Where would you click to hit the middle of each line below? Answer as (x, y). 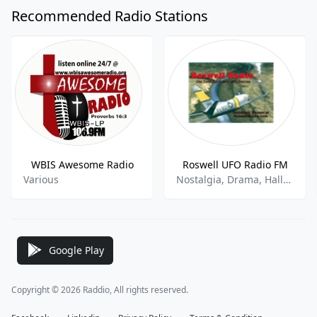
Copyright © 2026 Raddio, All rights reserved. (100, 290)
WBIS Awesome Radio (82, 165)
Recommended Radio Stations (110, 16)
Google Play (76, 250)
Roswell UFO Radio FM (235, 165)
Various (41, 179)
